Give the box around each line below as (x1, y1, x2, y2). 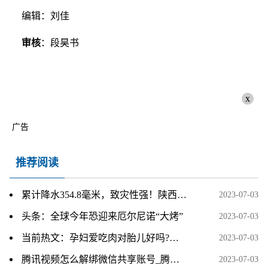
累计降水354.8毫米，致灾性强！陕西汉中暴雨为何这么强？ (177, 190, 187, 200)
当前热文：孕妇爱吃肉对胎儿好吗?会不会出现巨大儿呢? (169, 233, 179, 243)
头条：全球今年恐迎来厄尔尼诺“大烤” (22, 211, 183, 221)
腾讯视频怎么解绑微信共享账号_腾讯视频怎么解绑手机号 (170, 254, 179, 264)
